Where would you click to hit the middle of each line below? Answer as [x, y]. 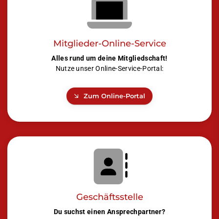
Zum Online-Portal [114, 96]
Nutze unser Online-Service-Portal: [109, 68]
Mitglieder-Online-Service [109, 43]
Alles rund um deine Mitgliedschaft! [109, 58]
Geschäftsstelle [109, 197]
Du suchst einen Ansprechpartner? [109, 212]
